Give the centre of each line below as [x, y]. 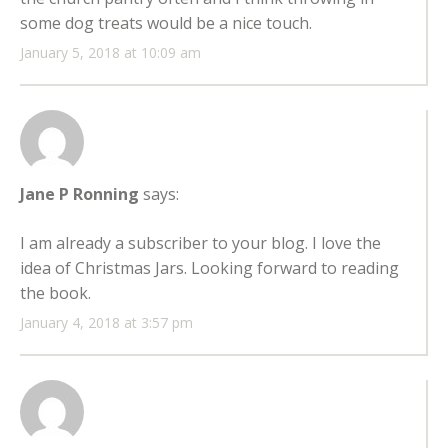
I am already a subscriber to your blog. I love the [200, 243]
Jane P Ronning [79, 194]
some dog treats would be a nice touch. [166, 23]
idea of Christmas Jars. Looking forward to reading [209, 268]
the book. [55, 293]
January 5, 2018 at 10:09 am [110, 53]
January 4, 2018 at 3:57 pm [106, 323]
